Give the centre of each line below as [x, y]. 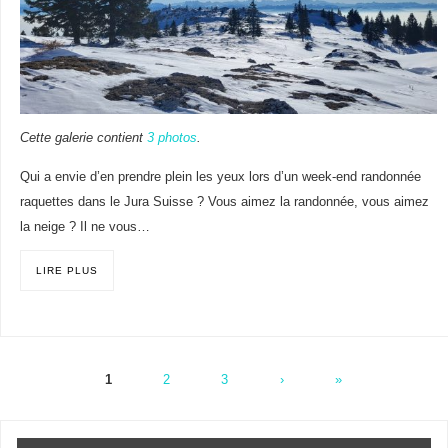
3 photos [171, 138]
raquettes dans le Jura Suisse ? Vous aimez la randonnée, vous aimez [224, 202]
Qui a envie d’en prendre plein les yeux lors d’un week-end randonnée [220, 177]
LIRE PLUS [66, 271]
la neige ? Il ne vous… [84, 227]
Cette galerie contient [83, 138]
